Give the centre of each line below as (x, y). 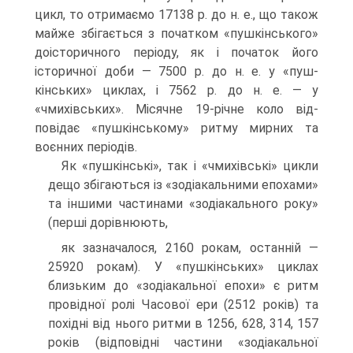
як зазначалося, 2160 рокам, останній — (190, 248)
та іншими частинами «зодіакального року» (183, 204)
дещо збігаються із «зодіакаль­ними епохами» (183, 185)
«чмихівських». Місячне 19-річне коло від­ (176, 109)
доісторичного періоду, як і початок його (176, 52)
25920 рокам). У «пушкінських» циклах (183, 267)
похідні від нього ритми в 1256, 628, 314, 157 (183, 323)
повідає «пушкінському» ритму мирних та (176, 128)
